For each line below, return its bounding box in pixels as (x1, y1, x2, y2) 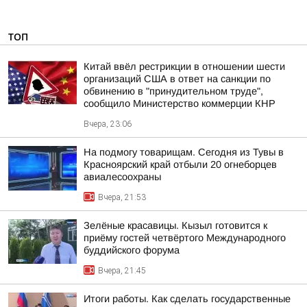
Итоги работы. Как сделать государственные (84, 293, 291, 304)
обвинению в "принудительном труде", (84, 86, 263, 97)
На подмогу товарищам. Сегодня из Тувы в (84, 147, 284, 158)
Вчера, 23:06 (84, 119, 132, 129)
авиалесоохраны (84, 171, 161, 182)
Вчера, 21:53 (98, 193, 146, 202)
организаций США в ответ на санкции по (84, 73, 271, 84)
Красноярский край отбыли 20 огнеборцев (84, 159, 277, 170)
